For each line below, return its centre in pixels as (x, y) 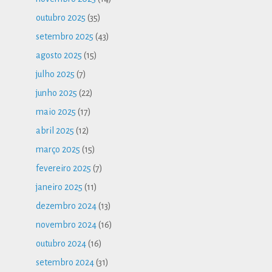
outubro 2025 (61, 18)
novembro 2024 (66, 225)
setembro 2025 (65, 37)
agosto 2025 (59, 56)
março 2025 (58, 150)
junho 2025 (57, 93)
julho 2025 (56, 74)
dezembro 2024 (66, 206)
